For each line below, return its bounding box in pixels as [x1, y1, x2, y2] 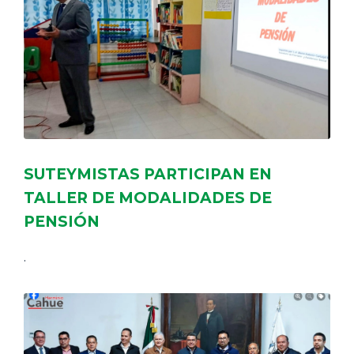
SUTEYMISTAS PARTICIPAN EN [24, 164, 272, 183]
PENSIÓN [24, 212, 100, 231]
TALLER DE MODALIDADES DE [24, 188, 272, 207]
